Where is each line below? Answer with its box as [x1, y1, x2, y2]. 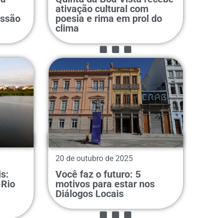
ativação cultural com [55, 2, 148, 15]
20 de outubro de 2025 [55, 153, 133, 163]
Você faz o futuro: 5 [55, 168, 141, 180]
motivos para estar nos [55, 178, 155, 190]
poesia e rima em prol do [55, 12, 162, 24]
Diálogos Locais [55, 187, 126, 200]
